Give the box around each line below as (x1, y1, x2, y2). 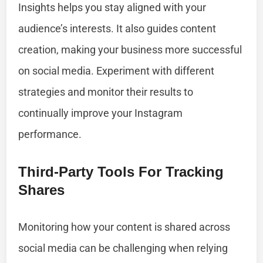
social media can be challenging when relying (18, 241, 228, 254)
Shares (18, 181, 65, 198)
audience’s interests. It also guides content (18, 22, 217, 35)
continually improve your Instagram (18, 106, 183, 119)
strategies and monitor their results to (18, 85, 194, 98)
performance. (18, 127, 82, 140)
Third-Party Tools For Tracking (18, 163, 224, 180)
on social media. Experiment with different (18, 64, 215, 77)
